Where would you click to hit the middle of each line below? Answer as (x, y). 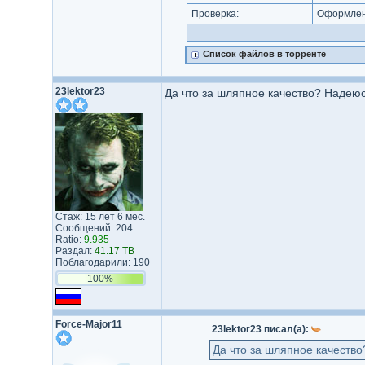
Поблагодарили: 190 (102, 262)
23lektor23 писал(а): (261, 329)
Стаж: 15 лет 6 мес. (100, 217)
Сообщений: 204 (94, 228)
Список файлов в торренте (264, 54)
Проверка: (215, 14)
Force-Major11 (88, 324)
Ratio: (69, 240)
